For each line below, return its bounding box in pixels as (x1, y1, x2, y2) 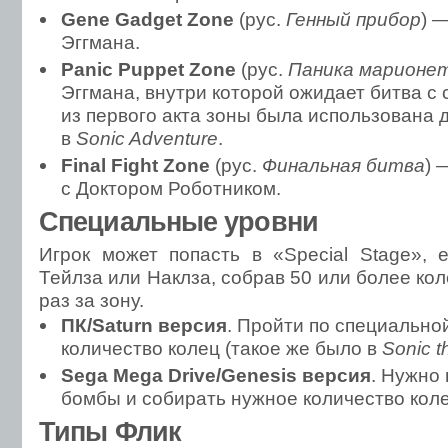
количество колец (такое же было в (61, 337, 382, 359)
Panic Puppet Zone (61, 58, 236, 80)
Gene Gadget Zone (61, 8, 234, 30)
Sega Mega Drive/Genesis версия (61, 364, 371, 386)
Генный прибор (286, 8, 421, 30)
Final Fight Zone (61, 154, 210, 176)
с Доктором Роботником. (61, 177, 281, 199)
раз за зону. (39, 289, 144, 311)
